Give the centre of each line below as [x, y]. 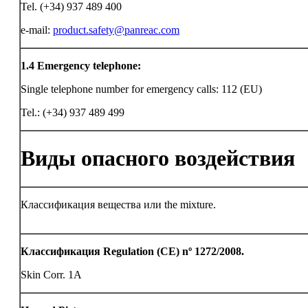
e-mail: [37, 30]
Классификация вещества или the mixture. [118, 205]
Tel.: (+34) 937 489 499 [73, 112]
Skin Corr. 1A [51, 275]
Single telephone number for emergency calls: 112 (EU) [141, 89]
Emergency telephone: [89, 66]
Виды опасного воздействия [158, 158]
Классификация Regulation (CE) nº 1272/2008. [132, 251]
